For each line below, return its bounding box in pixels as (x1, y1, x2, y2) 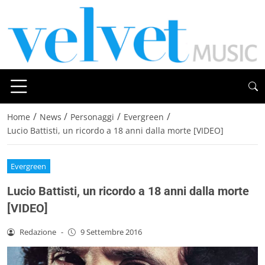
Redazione (19, 226, 56, 237)
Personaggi (70, 111, 115, 123)
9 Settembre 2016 (80, 226, 142, 237)
